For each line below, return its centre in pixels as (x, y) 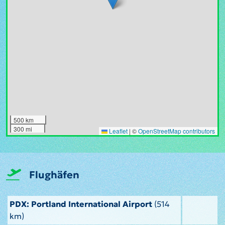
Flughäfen (54, 175)
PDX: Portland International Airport (81, 204)
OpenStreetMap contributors (177, 131)
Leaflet (118, 131)
